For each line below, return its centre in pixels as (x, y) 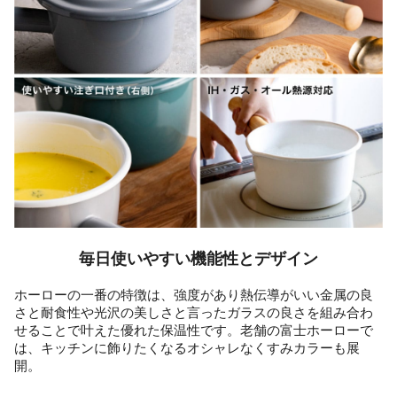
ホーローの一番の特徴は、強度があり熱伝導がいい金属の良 (194, 295)
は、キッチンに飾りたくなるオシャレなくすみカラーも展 (187, 348)
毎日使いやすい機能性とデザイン (198, 258)
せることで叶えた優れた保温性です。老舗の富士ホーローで (194, 330)
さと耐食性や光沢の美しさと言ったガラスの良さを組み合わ (194, 312)
